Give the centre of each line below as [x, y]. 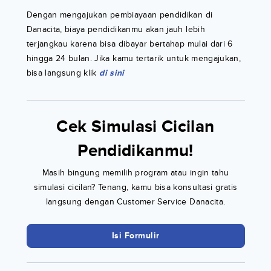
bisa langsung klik [63, 73]
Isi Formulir [135, 235]
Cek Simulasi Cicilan [135, 127]
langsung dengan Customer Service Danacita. [135, 201]
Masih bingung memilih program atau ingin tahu [135, 172]
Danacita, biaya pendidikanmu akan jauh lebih [116, 29]
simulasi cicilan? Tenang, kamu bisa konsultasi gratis [135, 187]
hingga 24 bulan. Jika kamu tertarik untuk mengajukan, [134, 58]
